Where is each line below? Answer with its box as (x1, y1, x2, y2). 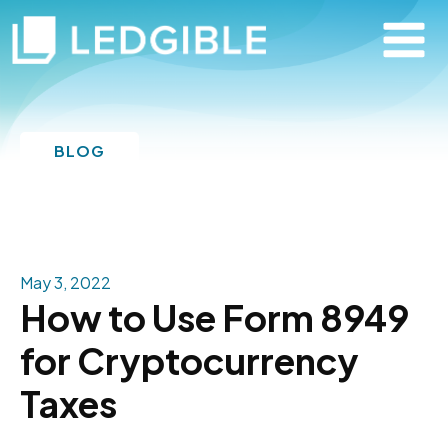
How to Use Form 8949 (20, 295, 409, 340)
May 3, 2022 (20, 272, 111, 293)
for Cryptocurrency (20, 338, 359, 383)
